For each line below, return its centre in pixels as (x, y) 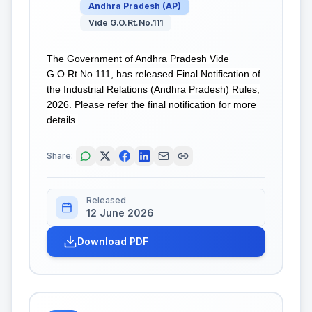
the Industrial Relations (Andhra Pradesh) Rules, (153, 89)
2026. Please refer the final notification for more (151, 104)
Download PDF (113, 241)
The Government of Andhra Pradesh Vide (138, 58)
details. (62, 120)
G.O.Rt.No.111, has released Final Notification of (154, 74)
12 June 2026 (120, 212)
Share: (60, 155)
